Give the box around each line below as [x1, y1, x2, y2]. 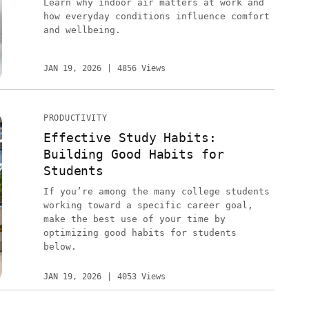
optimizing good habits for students [43, 228, 237, 238]
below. [43, 241, 77, 252]
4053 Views [117, 272, 166, 281]
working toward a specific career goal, [43, 200, 253, 210]
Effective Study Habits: [43, 130, 217, 145]
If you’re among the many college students [43, 186, 270, 197]
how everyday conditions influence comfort [43, 11, 270, 22]
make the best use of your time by [43, 214, 226, 224]
